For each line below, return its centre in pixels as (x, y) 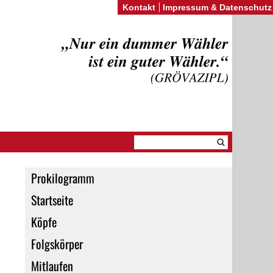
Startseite (52, 200)
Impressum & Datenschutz (217, 7)
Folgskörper (57, 244)
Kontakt (139, 7)
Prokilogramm (62, 178)
